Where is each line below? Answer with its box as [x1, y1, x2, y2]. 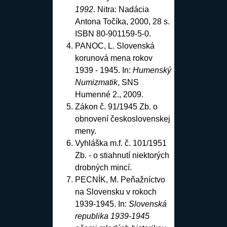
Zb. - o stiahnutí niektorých [74, 150, 169, 160]
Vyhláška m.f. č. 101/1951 [74, 138, 167, 147]
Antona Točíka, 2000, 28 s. [74, 17, 170, 26]
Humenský [132, 65, 171, 74]
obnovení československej [74, 114, 170, 123]
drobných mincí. [74, 163, 132, 172]
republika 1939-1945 [74, 211, 149, 220]
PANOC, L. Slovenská [74, 41, 155, 50]
